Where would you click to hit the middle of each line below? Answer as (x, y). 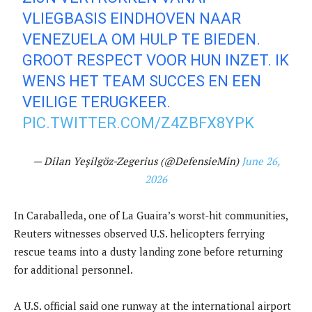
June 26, (260, 161)
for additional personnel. (73, 269)
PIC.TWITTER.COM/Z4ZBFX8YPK (139, 123)
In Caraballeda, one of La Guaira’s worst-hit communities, (151, 215)
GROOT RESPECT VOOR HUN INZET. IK (156, 60)
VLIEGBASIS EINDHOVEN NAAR (132, 18)
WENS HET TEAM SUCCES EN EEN (142, 81)
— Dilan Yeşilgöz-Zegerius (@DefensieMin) (137, 161)
